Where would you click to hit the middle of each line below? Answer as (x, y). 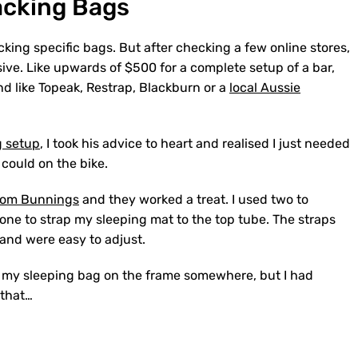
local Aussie (265, 88)
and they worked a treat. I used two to (194, 199)
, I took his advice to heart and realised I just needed (195, 143)
